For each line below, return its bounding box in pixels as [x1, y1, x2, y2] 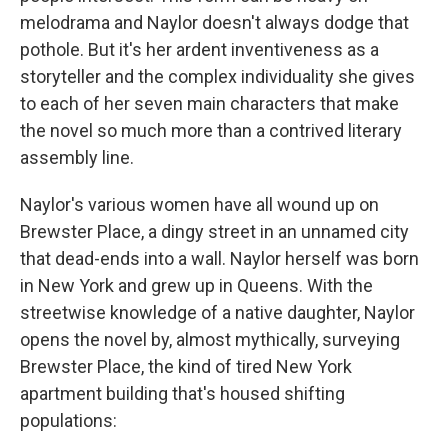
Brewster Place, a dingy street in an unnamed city [20, 220, 409, 242]
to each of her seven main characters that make [20, 92, 399, 114]
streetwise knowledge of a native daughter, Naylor [20, 301, 415, 323]
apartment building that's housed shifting [20, 382, 345, 404]
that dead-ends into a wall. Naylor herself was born [20, 247, 419, 269]
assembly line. [20, 146, 134, 168]
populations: [20, 409, 117, 431]
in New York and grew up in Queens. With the [20, 274, 373, 296]
